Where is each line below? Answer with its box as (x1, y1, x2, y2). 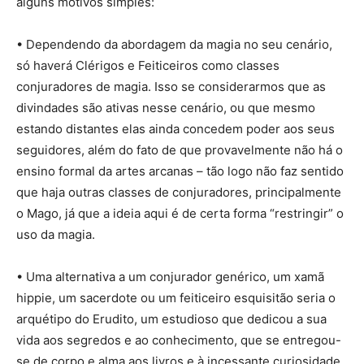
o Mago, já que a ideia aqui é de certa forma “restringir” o (16, 206, 344, 222)
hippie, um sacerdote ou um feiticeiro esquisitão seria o (16, 290, 336, 306)
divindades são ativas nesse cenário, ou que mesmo (16, 100, 315, 116)
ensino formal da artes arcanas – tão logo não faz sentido (16, 163, 344, 180)
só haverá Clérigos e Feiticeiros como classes (16, 58, 279, 74)
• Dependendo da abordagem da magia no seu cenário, (16, 37, 332, 53)
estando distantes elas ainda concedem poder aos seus (16, 121, 335, 137)
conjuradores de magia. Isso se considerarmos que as (16, 79, 326, 95)
